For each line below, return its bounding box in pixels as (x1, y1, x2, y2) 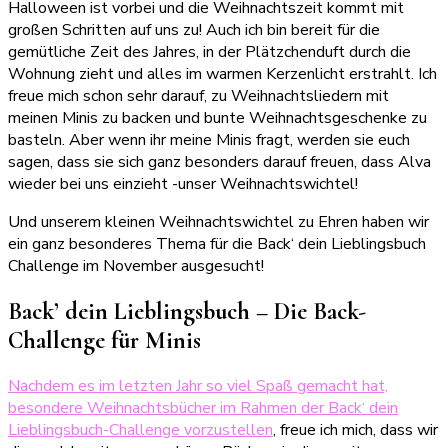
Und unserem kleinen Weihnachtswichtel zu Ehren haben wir (8, 211, 429, 234)
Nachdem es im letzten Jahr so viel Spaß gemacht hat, (8, 375, 388, 397)
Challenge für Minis (8, 326, 201, 356)
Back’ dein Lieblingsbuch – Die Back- (8, 297, 366, 327)
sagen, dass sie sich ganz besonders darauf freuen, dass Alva (8, 151, 431, 174)
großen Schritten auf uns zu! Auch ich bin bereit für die (8, 19, 380, 42)
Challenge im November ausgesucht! (8, 255, 264, 278)
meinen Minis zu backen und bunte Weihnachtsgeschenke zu (8, 107, 427, 130)
